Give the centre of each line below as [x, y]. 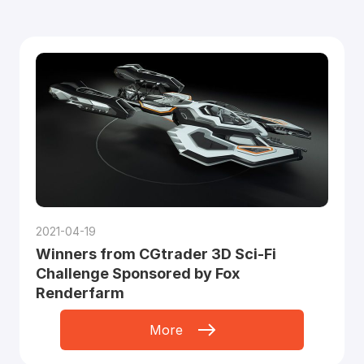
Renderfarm [80, 293]
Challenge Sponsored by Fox [137, 274]
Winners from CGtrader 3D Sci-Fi [156, 254]
